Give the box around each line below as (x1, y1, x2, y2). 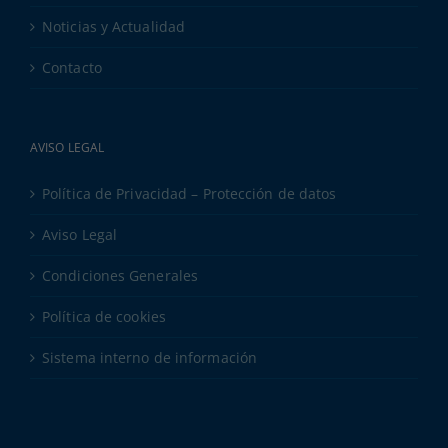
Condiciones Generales (42, 265, 199, 285)
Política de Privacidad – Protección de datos (42, 183, 337, 203)
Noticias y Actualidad (42, 16, 186, 36)
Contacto (42, 57, 102, 77)
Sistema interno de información (42, 347, 257, 367)
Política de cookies (42, 306, 166, 326)
